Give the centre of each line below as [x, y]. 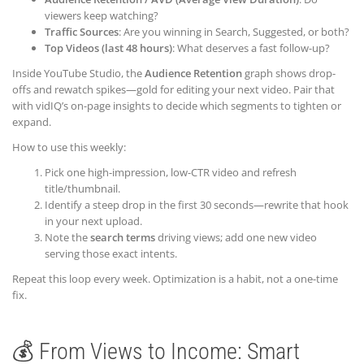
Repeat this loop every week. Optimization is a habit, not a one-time [175, 278]
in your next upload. [93, 221]
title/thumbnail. [82, 188]
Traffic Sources [82, 31]
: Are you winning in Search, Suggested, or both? [234, 31]
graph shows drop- [289, 73]
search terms [123, 237]
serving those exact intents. [111, 253]
